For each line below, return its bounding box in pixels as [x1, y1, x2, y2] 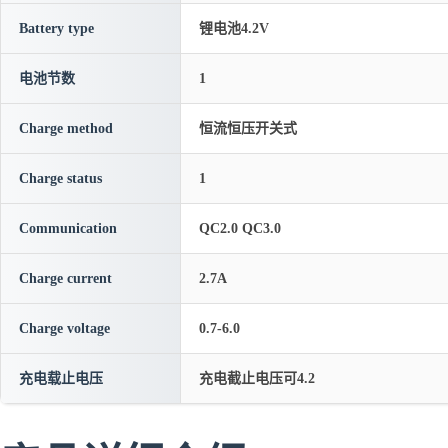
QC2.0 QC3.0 [199, 221, 281, 236]
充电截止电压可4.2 [199, 371, 315, 386]
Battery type [19, 21, 94, 36]
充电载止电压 [19, 371, 103, 386]
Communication [19, 221, 117, 236]
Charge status [19, 171, 102, 186]
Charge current [19, 271, 112, 286]
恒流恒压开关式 [199, 121, 297, 136]
